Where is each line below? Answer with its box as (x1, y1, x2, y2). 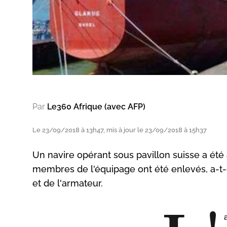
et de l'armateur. (32, 177, 103, 188)
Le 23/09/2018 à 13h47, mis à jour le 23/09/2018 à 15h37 (32, 126, 207, 134)
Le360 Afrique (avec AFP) (47, 101, 145, 111)
